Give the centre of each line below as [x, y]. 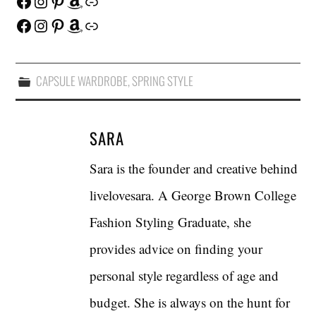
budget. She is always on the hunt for [190, 302]
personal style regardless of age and [184, 275]
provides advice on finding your [176, 248]
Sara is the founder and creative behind [194, 168]
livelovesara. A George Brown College [193, 195]
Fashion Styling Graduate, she [171, 221]
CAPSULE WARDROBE [81, 80]
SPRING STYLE [162, 80]
